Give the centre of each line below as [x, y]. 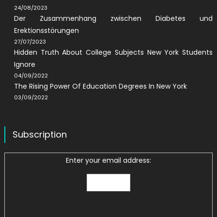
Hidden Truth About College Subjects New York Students [113, 52]
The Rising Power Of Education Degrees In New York [100, 86]
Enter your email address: [108, 160]
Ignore [24, 64]
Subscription [39, 134]
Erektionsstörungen [46, 30]
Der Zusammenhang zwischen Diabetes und [113, 18]
